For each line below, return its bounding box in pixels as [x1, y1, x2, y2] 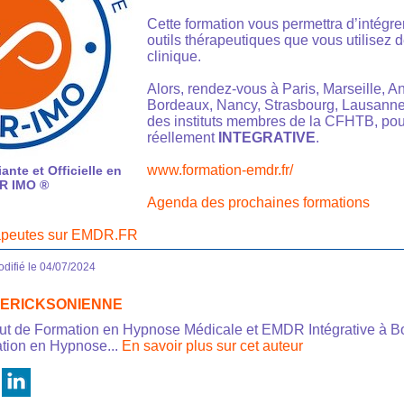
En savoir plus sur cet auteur [122, 338, 303, 354]
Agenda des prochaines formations [147, 195, 370, 211]
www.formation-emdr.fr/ [147, 162, 293, 179]
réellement [147, 130, 218, 146]
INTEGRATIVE [218, 130, 316, 146]
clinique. [147, 49, 201, 65]
